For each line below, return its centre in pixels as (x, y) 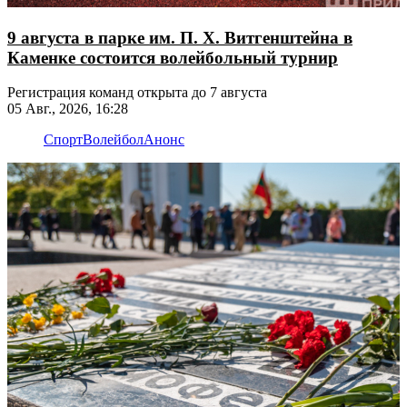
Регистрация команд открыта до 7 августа (137, 93)
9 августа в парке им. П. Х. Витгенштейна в (180, 37)
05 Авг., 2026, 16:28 (68, 109)
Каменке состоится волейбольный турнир (173, 57)
